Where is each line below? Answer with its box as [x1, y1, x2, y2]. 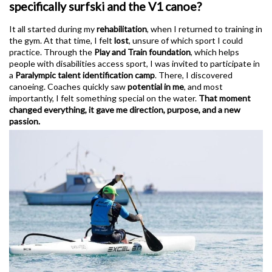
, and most [184, 81, 223, 92]
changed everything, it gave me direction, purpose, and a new [9, 104, 240, 115]
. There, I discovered [155, 69, 233, 80]
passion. [9, 115, 40, 126]
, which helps [191, 46, 239, 57]
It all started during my [9, 23, 97, 34]
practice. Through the [9, 46, 94, 57]
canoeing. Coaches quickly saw [9, 81, 127, 92]
